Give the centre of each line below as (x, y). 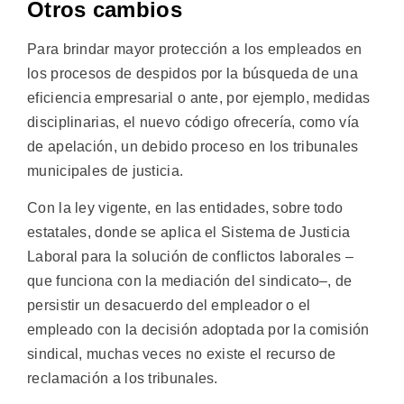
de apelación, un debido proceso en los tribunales (193, 146)
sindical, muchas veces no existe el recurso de (182, 354)
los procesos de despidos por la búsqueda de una (193, 73)
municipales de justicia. (106, 170)
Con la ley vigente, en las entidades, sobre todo (185, 208)
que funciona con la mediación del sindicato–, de (190, 281)
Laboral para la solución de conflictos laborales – (190, 257)
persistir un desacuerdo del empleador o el (169, 306)
